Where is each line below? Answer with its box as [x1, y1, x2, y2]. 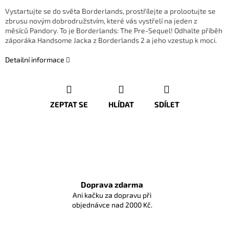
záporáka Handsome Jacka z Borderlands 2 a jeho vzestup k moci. [5, 36, 217, 45]
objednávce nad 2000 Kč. [72, 200, 152, 210]
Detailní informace [5, 55, 64, 64]
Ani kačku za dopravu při [73, 191, 151, 200]
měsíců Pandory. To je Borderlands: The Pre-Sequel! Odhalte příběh [5, 26, 222, 35]
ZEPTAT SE [50, 100, 88, 109]
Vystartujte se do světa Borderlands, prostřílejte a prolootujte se [5, 7, 216, 16]
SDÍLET [154, 100, 179, 109]
